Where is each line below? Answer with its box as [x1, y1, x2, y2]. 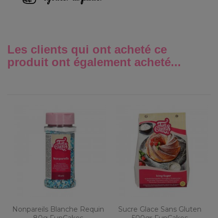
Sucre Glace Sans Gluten [118, 204, 201, 214]
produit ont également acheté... [7, 55, 181, 69]
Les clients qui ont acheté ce [7, 42, 167, 56]
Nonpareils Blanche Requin [12, 204, 104, 214]
